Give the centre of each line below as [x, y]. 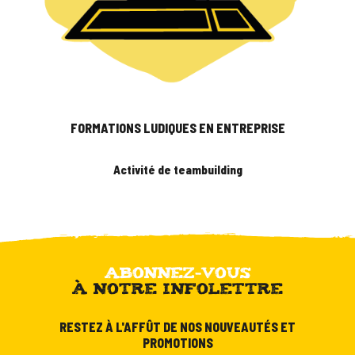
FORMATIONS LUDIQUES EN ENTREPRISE [177, 128]
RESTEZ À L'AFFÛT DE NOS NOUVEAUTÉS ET [177, 326]
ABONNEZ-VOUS [177, 271]
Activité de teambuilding [177, 169]
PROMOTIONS [177, 342]
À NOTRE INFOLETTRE [177, 287]
